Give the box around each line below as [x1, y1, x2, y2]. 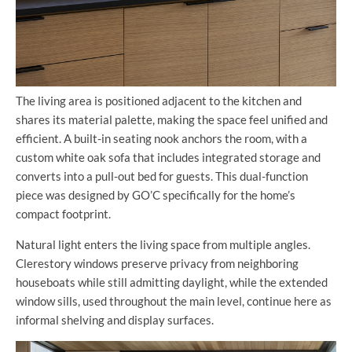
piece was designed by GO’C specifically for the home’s [16, 188, 295, 203]
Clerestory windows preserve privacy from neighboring [16, 256, 299, 271]
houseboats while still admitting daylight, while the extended [16, 275, 328, 290]
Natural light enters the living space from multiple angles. [16, 237, 310, 252]
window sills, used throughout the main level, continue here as [16, 294, 332, 309]
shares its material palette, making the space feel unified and [16, 112, 328, 127]
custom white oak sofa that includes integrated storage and [16, 150, 321, 165]
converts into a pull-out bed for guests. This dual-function [16, 169, 308, 184]
